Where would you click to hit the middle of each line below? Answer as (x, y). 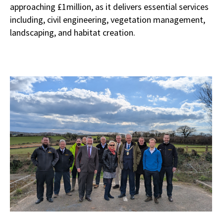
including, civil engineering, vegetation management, (108, 20)
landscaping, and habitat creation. (73, 33)
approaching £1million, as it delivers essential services (109, 7)
